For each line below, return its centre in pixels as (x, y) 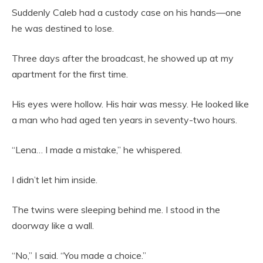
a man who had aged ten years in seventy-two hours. (124, 120)
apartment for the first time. (70, 74)
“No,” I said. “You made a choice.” (79, 256)
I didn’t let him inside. (55, 180)
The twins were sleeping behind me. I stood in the (116, 210)
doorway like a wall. (53, 226)
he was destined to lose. (63, 28)
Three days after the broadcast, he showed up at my (123, 58)
